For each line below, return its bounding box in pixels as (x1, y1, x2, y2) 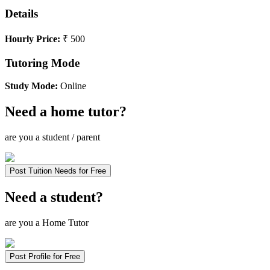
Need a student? (5, 189, 103, 206)
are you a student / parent (5, 132, 100, 143)
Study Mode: (5, 81, 58, 92)
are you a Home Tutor (5, 218, 89, 228)
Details (5, 7, 38, 20)
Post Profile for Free (10, 252, 80, 262)
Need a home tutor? (5, 104, 127, 120)
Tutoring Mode (5, 56, 80, 69)
